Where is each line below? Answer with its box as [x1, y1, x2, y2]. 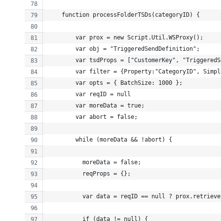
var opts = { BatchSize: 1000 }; [48, 79, 183, 86]
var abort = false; [48, 113, 138, 120]
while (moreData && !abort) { [48, 136, 172, 143]
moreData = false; [48, 158, 141, 166]
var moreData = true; [48, 102, 145, 109]
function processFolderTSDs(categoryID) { [48, 11, 200, 18]
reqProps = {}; [48, 170, 131, 177]
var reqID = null [48, 90, 131, 98]
